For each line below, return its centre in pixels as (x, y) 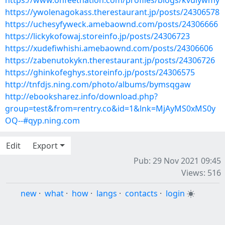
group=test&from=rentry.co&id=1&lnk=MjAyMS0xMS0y (110, 108)
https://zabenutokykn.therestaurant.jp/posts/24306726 (110, 60)
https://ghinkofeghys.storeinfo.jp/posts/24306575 (100, 72)
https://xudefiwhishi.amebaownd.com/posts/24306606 (109, 48)
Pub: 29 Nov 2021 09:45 (177, 161)
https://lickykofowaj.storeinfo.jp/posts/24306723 (97, 36)
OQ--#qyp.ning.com (42, 121)
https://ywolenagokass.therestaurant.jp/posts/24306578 (112, 12)
